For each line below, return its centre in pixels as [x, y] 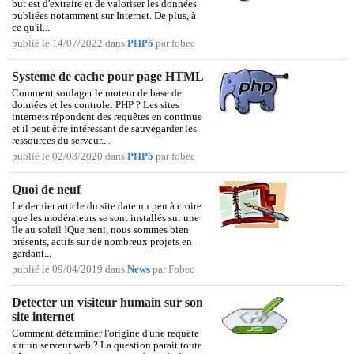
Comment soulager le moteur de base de [97, 94]
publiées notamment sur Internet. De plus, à [104, 16]
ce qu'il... [31, 28]
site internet [43, 317]
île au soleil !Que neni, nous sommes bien [100, 230]
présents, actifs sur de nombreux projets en [102, 242]
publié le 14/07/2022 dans [70, 44]
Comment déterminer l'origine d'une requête [105, 334]
